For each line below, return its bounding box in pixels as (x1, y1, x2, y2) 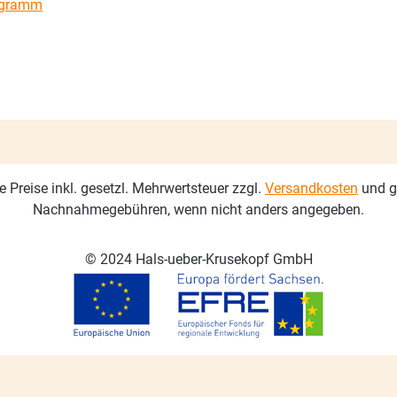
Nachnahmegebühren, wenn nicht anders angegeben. (33, 201, 364, 218)
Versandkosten (265, 180, 358, 197)
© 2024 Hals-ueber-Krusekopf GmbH (84, 251, 313, 268)
